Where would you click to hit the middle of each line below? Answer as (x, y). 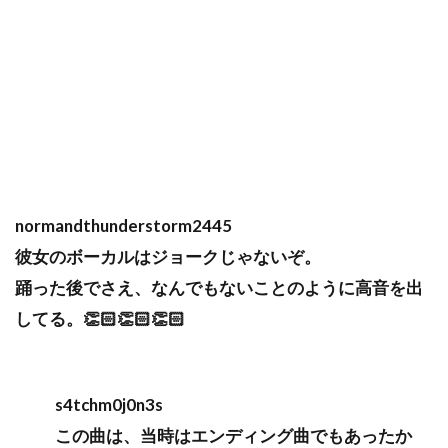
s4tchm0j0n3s (109, 405)
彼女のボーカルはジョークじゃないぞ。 (168, 257)
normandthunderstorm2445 (123, 226)
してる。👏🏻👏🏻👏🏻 (100, 319)
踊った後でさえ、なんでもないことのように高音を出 (219, 288)
